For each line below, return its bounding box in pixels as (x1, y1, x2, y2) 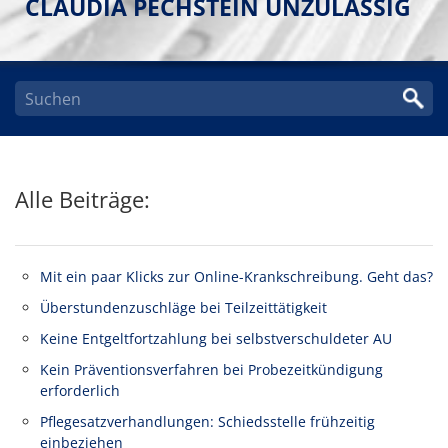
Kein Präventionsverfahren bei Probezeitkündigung (40, 360, 383, 380)
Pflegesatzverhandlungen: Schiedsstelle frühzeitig (40, 412, 375, 432)
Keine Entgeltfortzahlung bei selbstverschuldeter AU (40, 328, 392, 348)
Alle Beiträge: (15, 185, 150, 214)
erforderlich (40, 381, 120, 401)
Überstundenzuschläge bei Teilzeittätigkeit (40, 297, 327, 317)
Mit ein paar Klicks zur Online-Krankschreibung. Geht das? (40, 266, 433, 286)
